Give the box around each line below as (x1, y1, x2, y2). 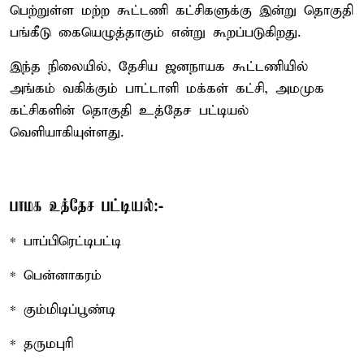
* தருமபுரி (10, 335, 73, 353)
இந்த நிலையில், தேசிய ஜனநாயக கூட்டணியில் (10, 58, 308, 76)
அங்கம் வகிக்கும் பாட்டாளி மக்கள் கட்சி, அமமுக (10, 80, 324, 97)
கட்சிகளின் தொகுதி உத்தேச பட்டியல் (10, 102, 249, 119)
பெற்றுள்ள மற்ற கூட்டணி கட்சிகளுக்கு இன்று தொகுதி (10, 2, 353, 19)
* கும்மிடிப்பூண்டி (10, 301, 115, 318)
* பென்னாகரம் (10, 266, 102, 284)
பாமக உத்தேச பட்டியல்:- (10, 197, 163, 216)
